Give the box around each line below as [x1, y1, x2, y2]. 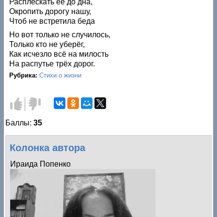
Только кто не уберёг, [9, 40, 85, 48]
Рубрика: [9, 71, 40, 79]
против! [29, 107, 56, 116]
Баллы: [5, 118, 34, 127]
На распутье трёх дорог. [9, 59, 95, 68]
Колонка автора [10, 142, 86, 153]
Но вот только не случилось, [9, 30, 111, 39]
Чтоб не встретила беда [9, 16, 95, 25]
